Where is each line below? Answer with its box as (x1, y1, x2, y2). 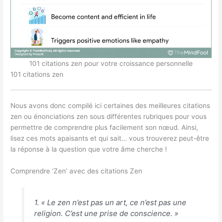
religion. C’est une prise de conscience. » (34, 209, 178, 219)
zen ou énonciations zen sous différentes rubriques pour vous (10, 112, 207, 121)
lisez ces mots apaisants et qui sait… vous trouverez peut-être (10, 134, 210, 143)
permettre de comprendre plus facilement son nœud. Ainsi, (10, 123, 199, 132)
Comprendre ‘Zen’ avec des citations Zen (10, 166, 143, 175)
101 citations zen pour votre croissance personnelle (29, 59, 193, 68)
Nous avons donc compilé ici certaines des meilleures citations (10, 102, 211, 110)
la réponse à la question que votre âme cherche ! (10, 145, 167, 154)
